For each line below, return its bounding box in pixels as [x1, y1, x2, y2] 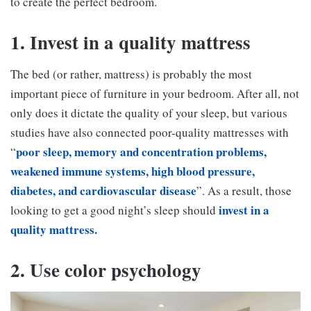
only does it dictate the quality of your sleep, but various [10, 104, 287, 121]
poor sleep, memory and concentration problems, [16, 142, 267, 160]
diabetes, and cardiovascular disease [10, 181, 196, 199]
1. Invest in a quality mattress [10, 28, 251, 56]
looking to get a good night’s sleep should [10, 201, 219, 218]
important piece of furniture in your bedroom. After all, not [10, 85, 299, 101]
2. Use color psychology [10, 255, 201, 283]
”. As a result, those [196, 182, 292, 199]
